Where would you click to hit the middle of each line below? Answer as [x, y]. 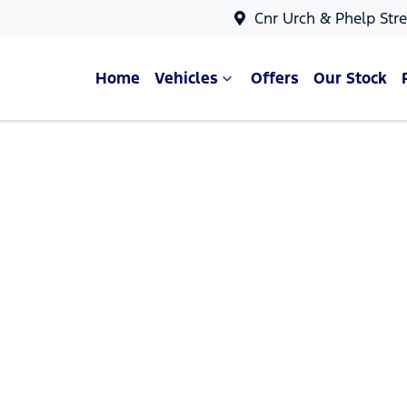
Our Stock [350, 78]
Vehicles [186, 78]
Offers [275, 78]
